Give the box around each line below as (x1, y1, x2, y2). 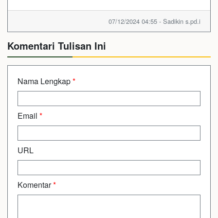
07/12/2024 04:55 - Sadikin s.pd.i (109, 16, 200, 26)
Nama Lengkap (18, 75, 73, 87)
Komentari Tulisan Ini (7, 38, 106, 53)
